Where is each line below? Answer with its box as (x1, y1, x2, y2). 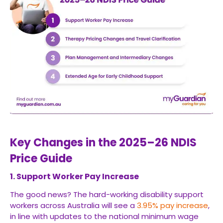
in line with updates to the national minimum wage (10, 211, 199, 222)
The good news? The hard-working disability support (10, 189, 204, 200)
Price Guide (10, 151, 72, 166)
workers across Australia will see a (10, 200, 137, 211)
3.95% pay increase (137, 200, 208, 211)
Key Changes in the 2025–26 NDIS (10, 135, 197, 150)
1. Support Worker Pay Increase (10, 171, 139, 182)
